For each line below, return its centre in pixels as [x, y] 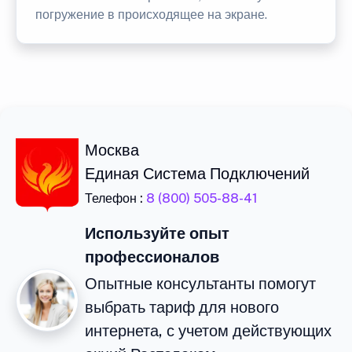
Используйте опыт [157, 233]
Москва [112, 150]
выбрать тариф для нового [182, 307]
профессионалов [152, 257]
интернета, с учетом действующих [208, 330]
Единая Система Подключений [197, 173]
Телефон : [115, 198]
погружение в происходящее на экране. [151, 14]
